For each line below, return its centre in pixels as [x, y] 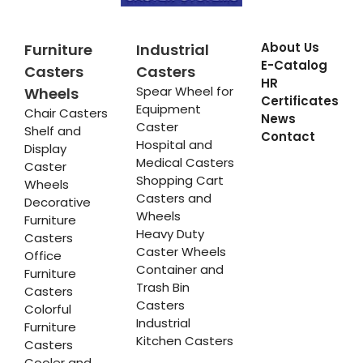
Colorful [48, 310]
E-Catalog [294, 66]
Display [45, 149]
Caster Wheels [181, 252]
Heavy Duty [170, 234]
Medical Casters [185, 163]
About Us [290, 48]
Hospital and [174, 145]
